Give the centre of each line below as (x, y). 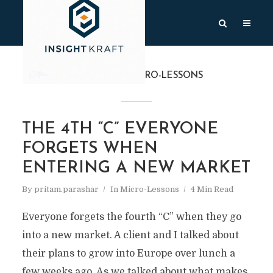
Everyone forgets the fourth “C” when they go (131, 217)
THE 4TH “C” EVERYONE (120, 129)
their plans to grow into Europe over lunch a (128, 253)
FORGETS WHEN (90, 149)
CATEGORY (94, 76)
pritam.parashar (66, 189)
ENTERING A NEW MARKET (136, 168)
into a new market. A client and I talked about (130, 235)
